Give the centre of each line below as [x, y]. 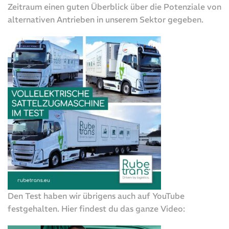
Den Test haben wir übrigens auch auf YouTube [96, 196]
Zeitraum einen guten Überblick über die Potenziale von [114, 7]
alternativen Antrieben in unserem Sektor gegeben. [106, 20]
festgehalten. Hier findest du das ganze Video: [96, 209]
